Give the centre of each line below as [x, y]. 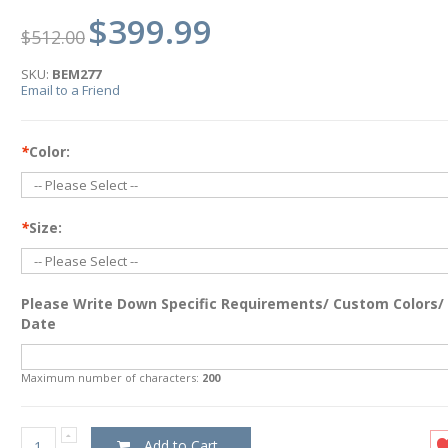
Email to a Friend [70, 90]
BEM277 [76, 74]
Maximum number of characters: [111, 378]
